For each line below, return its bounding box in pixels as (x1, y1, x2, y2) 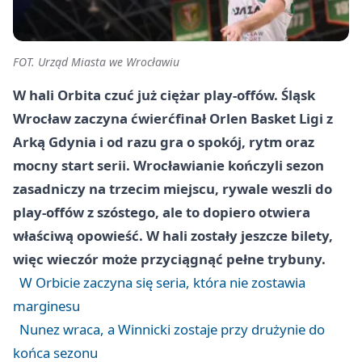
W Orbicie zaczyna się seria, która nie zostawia (19, 273, 305, 292)
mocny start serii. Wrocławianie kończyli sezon (13, 156, 324, 175)
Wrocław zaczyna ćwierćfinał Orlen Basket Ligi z (13, 109, 333, 128)
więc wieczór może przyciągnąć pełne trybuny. (13, 250, 326, 268)
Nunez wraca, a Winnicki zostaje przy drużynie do (19, 320, 325, 339)
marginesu (13, 297, 80, 315)
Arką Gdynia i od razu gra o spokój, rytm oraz (13, 133, 314, 151)
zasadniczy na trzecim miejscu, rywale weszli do (13, 179, 332, 198)
